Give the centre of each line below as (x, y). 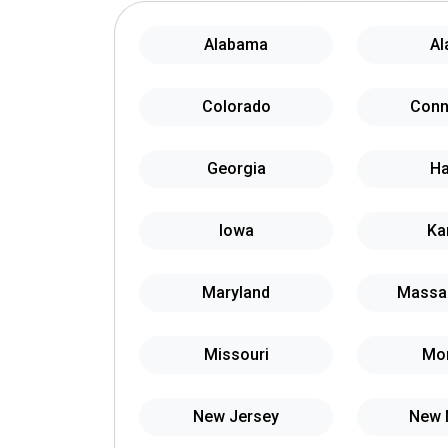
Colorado (236, 106)
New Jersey (236, 416)
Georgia (236, 168)
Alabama (236, 44)
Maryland (236, 292)
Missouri (236, 354)
